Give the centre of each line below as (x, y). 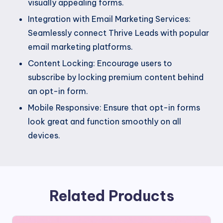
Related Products (111, 196)
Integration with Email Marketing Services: (109, 19)
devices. (44, 136)
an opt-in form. (58, 91)
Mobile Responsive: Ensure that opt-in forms (114, 108)
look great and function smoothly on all (105, 122)
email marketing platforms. (80, 47)
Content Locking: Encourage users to (100, 63)
